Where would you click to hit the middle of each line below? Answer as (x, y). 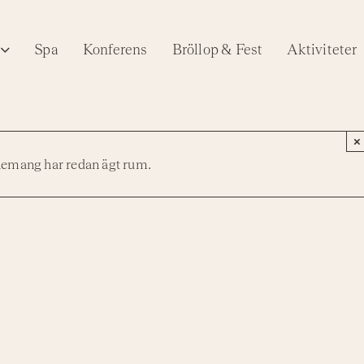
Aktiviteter (322, 49)
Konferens (115, 49)
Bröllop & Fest (217, 49)
